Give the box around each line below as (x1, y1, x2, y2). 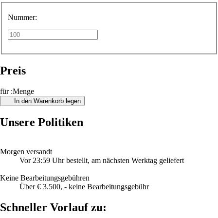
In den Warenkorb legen (14, 97, 81, 105)
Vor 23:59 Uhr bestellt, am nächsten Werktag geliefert (19, 156, 184, 164)
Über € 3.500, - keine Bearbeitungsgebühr (19, 182, 149, 191)
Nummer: (8, 13, 37, 22)
